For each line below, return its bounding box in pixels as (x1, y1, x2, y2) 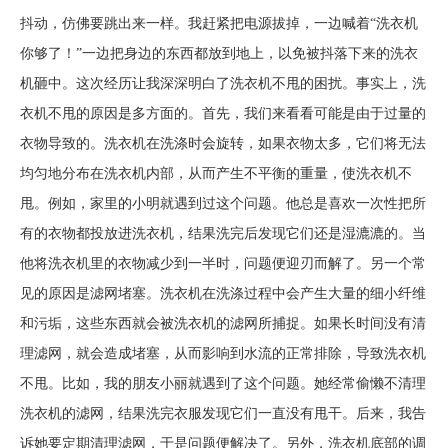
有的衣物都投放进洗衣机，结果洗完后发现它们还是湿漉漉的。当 (20, 226, 426, 241)
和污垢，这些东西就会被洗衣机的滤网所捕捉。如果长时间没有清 (20, 316, 426, 331)
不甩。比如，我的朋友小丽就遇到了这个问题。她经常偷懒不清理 (20, 376, 426, 391)
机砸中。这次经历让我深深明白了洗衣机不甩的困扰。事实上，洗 (20, 76, 426, 91)
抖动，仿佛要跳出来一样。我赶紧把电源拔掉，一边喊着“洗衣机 (20, 16, 418, 31)
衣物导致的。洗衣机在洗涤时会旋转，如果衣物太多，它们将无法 (20, 136, 426, 151)
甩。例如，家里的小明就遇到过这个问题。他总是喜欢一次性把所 (20, 196, 426, 211)
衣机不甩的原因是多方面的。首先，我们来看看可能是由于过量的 (20, 106, 426, 121)
